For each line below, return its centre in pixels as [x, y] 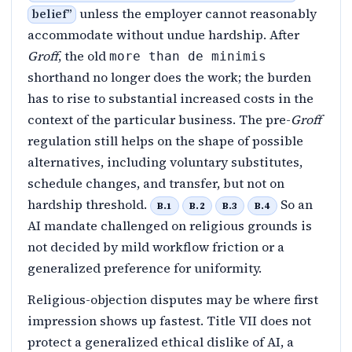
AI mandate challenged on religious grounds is [170, 225]
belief [49, 14]
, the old [84, 55]
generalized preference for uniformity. [145, 268]
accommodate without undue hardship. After [163, 34]
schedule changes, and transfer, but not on [156, 183]
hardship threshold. [89, 204]
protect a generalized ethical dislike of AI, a [161, 341]
